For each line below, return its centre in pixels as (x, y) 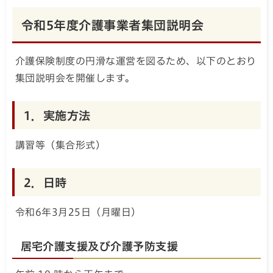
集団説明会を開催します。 (75, 78)
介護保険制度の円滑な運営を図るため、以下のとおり (136, 61)
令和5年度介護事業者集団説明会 (113, 25)
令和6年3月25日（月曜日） (78, 212)
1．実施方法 (57, 115)
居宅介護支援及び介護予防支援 (99, 246)
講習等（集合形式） (61, 145)
